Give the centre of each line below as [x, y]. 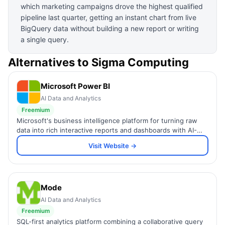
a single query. [45, 39]
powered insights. [45, 140]
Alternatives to [50, 62]
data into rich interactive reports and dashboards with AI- [107, 130]
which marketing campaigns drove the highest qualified [112, 6]
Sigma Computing [140, 62]
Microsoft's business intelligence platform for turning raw [107, 121]
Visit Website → [113, 145]
